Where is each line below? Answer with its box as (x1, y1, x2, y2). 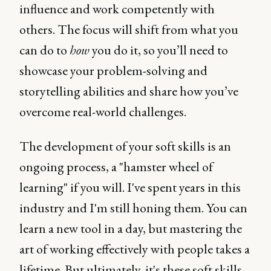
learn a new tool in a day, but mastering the (19, 219, 242, 237)
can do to (19, 41, 70, 59)
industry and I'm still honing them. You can (19, 198, 247, 217)
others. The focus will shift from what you (19, 20, 238, 38)
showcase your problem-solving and (19, 61, 207, 79)
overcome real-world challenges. (19, 102, 186, 120)
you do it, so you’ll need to (90, 41, 228, 59)
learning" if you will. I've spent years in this (19, 178, 241, 196)
